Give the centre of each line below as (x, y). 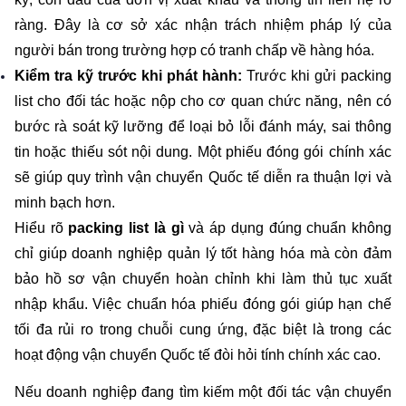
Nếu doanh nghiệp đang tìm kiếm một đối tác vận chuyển (203, 392)
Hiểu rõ (42, 227)
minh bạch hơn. (65, 202)
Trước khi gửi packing (317, 75)
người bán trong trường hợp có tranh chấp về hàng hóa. (194, 50)
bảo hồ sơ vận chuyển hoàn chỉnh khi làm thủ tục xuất (203, 278)
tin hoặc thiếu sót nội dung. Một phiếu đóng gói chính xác (203, 151)
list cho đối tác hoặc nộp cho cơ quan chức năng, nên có (203, 101)
